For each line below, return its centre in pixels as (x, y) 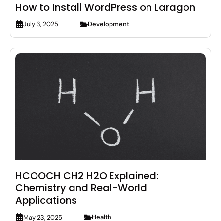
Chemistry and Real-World (81, 188)
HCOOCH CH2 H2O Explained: (87, 176)
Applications (46, 201)
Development (109, 24)
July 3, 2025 (41, 24)
